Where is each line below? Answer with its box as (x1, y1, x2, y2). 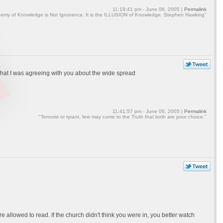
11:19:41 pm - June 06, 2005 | (112, 6, 184, 12)
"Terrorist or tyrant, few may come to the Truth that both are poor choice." (38, 114, 207, 119)
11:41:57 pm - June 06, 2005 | (112, 109, 184, 114)
